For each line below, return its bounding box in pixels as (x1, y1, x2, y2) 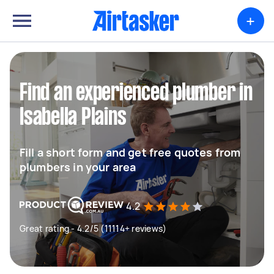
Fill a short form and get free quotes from (20, 145, 241, 160)
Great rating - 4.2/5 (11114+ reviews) (20, 223, 167, 234)
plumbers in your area (20, 160, 136, 174)
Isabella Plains (20, 107, 127, 129)
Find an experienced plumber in (20, 83, 253, 105)
